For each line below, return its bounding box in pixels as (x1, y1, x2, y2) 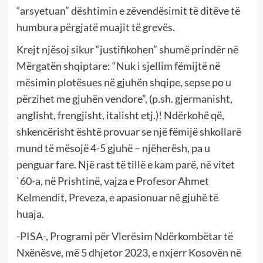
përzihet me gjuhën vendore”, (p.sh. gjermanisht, (16, 92, 232, 105)
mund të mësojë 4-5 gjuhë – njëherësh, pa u (16, 141, 210, 154)
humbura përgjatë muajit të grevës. (16, 20, 175, 33)
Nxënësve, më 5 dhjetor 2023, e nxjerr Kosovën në (16, 245, 241, 259)
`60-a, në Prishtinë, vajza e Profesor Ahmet (16, 174, 209, 187)
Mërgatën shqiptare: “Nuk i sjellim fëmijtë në (16, 59, 220, 72)
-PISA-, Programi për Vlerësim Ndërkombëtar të (16, 229, 233, 242)
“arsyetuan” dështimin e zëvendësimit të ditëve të (16, 4, 240, 17)
